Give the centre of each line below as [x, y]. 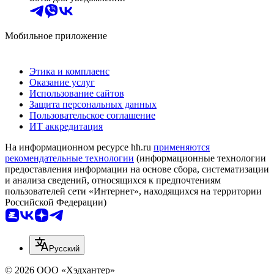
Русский [64, 249]
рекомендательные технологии [69, 158]
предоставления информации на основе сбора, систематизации [137, 169]
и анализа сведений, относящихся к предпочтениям [113, 180]
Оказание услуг [62, 83]
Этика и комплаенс [69, 72]
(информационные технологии [200, 158]
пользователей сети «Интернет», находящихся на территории [133, 191]
